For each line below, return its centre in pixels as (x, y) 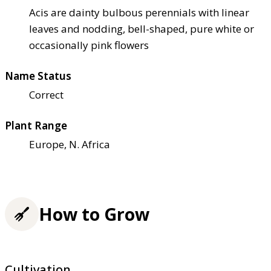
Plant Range (36, 125)
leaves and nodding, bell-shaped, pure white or (142, 28)
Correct (46, 94)
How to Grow (94, 214)
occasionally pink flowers (89, 45)
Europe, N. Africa (70, 144)
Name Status (38, 76)
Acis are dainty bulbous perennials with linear (139, 12)
